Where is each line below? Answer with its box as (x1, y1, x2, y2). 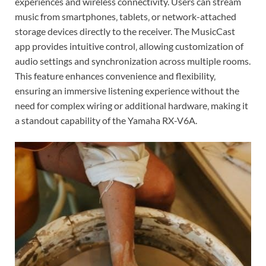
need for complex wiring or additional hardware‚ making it (15, 100, 248, 112)
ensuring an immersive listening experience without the (15, 85, 239, 97)
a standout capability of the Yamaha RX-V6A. (15, 115, 197, 126)
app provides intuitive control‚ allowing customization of (15, 40, 243, 52)
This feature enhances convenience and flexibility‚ (15, 70, 216, 82)
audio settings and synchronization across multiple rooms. (15, 55, 251, 67)
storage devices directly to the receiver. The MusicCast (15, 26, 235, 37)
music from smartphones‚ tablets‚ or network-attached (15, 11, 236, 23)
